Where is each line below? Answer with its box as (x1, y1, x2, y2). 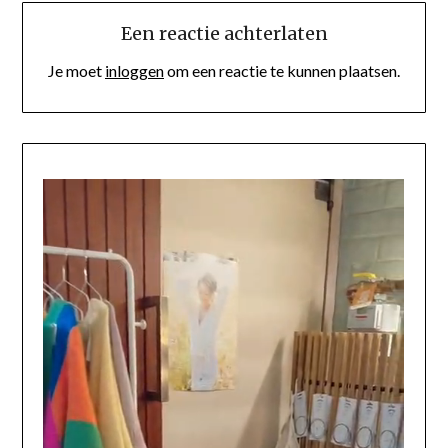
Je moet (48, 60, 105, 80)
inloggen (105, 60, 164, 80)
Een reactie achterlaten (120, 21, 328, 45)
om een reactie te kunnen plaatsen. (164, 60, 400, 80)
